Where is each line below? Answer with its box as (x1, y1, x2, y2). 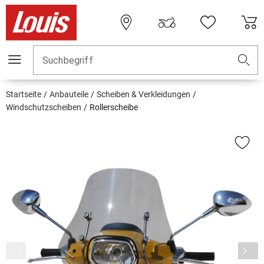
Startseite (6, 90, 41, 100)
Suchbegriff (42, 55, 93, 67)
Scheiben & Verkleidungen (97, 90, 190, 100)
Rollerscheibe (90, 103, 138, 113)
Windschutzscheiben (6, 103, 81, 113)
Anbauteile (49, 90, 88, 100)
